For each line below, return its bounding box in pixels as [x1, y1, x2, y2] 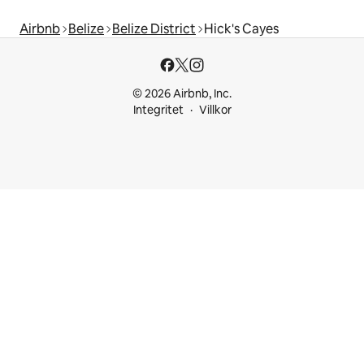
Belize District [112, 20, 196, 38]
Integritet [132, 102, 184, 118]
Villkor [198, 102, 232, 118]
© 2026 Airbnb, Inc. [132, 86, 232, 102]
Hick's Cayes [204, 20, 279, 38]
